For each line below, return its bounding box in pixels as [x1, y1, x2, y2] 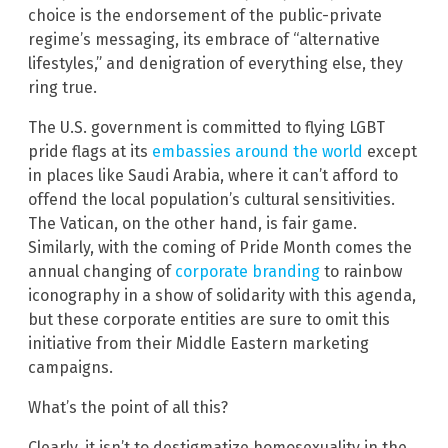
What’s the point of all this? [28, 398, 228, 418]
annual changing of [28, 262, 175, 282]
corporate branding [175, 262, 320, 282]
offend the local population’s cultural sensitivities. [28, 190, 395, 210]
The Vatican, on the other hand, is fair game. [28, 214, 357, 234]
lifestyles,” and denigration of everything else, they [28, 54, 403, 74]
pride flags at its [28, 142, 152, 162]
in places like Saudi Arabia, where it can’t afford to [28, 166, 398, 186]
